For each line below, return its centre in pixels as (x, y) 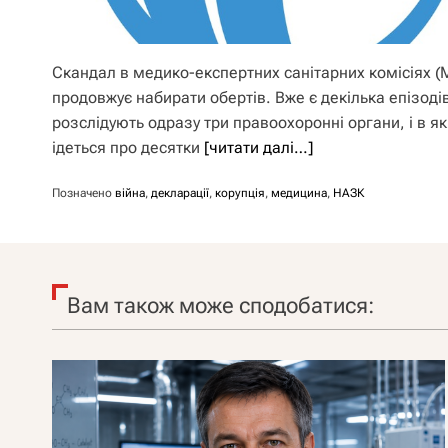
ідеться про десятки (128, 147)
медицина (299, 193)
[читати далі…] (258, 147)
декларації (180, 193)
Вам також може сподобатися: (220, 305)
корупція (240, 193)
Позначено (83, 193)
